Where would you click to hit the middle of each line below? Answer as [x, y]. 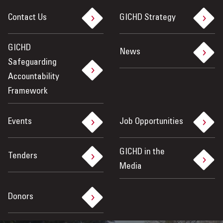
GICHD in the [142, 153]
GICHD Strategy [148, 18]
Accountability [34, 77]
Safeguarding [32, 63]
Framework [28, 92]
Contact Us [27, 18]
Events [20, 122]
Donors [21, 197]
